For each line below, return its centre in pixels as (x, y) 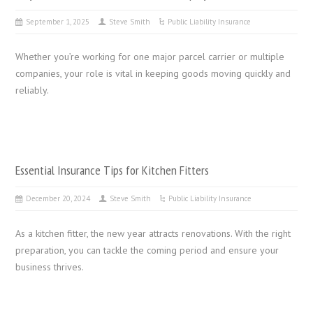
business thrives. (50, 267)
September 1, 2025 (58, 21)
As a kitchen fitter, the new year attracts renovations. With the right (153, 233)
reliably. (32, 90)
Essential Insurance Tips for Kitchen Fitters (112, 169)
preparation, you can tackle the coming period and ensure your (147, 250)
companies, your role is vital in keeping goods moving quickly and (153, 73)
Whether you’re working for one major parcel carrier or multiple (150, 56)
